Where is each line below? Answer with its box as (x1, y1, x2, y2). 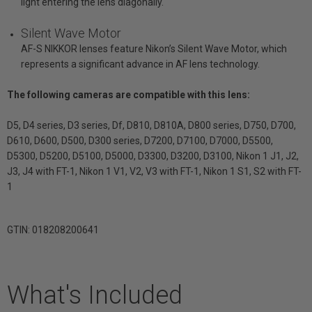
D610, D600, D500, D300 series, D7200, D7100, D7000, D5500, (7, 135, 273, 147)
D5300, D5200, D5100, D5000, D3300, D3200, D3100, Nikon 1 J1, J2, (7, 150, 299, 162)
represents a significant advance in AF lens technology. (21, 58, 260, 70)
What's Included (7, 281, 182, 311)
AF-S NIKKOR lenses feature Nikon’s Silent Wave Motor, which (21, 43, 287, 55)
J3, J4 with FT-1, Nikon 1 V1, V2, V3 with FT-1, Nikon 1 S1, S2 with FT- (7, 166, 302, 178)
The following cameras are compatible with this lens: (7, 89, 250, 101)
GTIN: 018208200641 (7, 224, 99, 236)
